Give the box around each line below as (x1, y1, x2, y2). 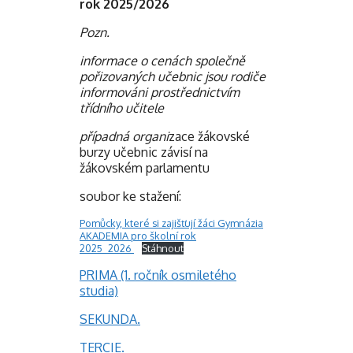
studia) (80, 282, 118, 299)
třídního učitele (80, 99, 164, 116)
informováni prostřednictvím (80, 84, 240, 100)
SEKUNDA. (80, 310, 140, 327)
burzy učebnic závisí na (80, 143, 208, 160)
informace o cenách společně (80, 52, 245, 69)
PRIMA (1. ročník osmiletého (80, 266, 236, 283)
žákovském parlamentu (80, 159, 210, 176)
